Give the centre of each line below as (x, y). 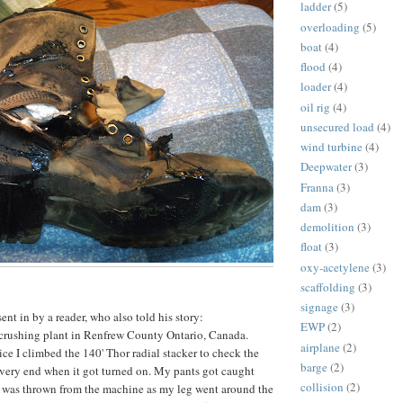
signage (319, 307)
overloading (330, 27)
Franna (317, 187)
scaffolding (328, 287)
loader (316, 87)
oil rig (315, 107)
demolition (327, 227)
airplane (320, 347)
